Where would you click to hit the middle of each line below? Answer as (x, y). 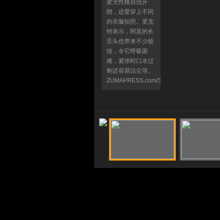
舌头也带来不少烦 (130, 41)
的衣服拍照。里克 (130, 22)
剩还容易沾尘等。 (130, 71)
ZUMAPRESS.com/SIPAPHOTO (149, 81)
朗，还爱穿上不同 (130, 12)
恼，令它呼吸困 (127, 51)
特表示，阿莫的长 (130, 31)
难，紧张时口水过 (130, 61)
